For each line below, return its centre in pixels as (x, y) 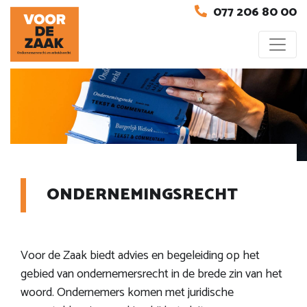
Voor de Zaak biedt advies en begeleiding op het (140, 255)
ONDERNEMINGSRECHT (142, 195)
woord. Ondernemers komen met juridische (127, 292)
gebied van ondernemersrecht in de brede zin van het (151, 274)
